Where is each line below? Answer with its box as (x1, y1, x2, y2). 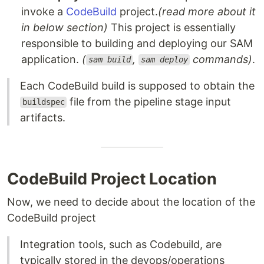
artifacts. (20, 111, 65, 124)
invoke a (21, 5, 66, 18)
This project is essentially (108, 21, 236, 34)
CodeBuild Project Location (7, 169, 217, 189)
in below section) (21, 21, 108, 34)
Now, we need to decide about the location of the (7, 195, 255, 208)
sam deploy (140, 55, 188, 65)
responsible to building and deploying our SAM (21, 37, 253, 49)
